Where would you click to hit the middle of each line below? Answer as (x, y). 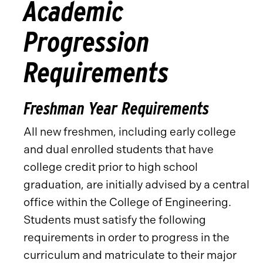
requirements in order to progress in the (127, 237)
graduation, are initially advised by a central (136, 185)
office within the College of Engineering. (127, 202)
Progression (87, 42)
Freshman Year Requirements (116, 108)
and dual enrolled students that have (119, 149)
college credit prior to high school (111, 167)
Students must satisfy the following (115, 220)
